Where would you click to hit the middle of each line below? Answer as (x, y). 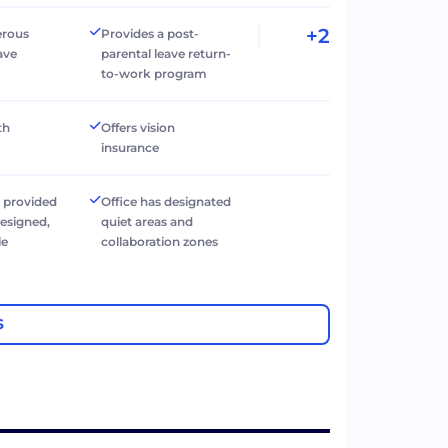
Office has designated (166, 201)
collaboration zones (160, 241)
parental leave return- (166, 53)
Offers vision (138, 127)
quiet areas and (147, 221)
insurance (130, 147)
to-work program (154, 73)
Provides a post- (150, 33)
